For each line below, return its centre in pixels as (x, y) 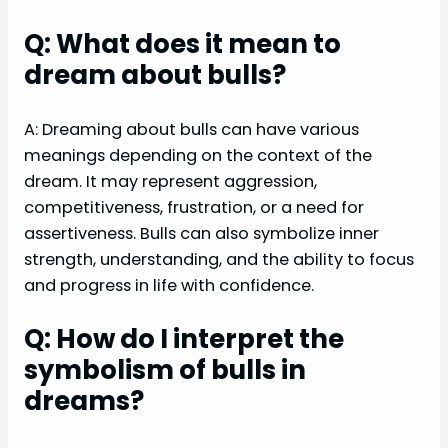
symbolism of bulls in (165, 370)
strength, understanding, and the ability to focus (219, 259)
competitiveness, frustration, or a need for (194, 207)
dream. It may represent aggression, (170, 181)
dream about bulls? (155, 74)
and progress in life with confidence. (169, 285)
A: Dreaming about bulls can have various (191, 129)
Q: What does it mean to (182, 43)
